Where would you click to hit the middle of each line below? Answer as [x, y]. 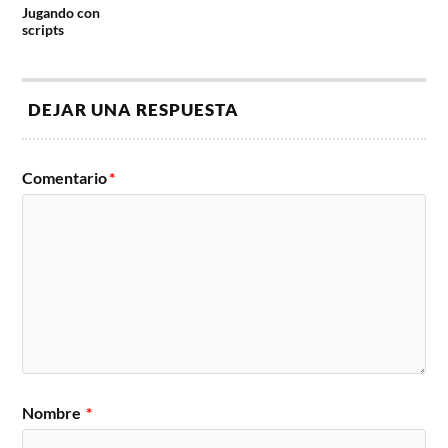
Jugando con [61, 12]
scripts [43, 29]
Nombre [53, 412]
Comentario [65, 177]
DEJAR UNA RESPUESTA [134, 109]
